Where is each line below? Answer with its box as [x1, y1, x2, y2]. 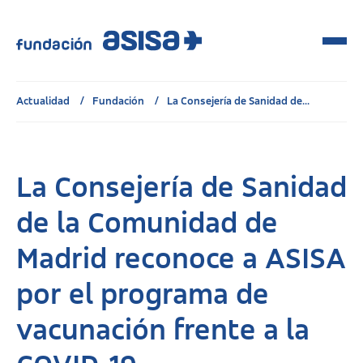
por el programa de [16, 280, 269, 311]
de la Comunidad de [16, 209, 278, 240]
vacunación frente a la [16, 316, 310, 347]
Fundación [92, 96, 147, 107]
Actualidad [16, 96, 72, 107]
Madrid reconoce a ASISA [16, 245, 346, 275]
